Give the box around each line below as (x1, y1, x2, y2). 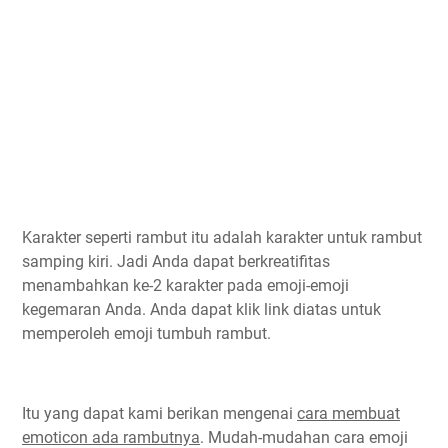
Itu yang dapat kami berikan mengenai (22, 404, 297, 424)
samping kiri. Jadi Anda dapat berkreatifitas (22, 252, 330, 272)
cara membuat (297, 404, 400, 424)
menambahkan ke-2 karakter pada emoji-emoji (22, 276, 349, 296)
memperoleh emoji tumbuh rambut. (22, 324, 271, 344)
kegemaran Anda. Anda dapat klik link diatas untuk (22, 300, 381, 320)
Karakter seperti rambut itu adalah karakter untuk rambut (22, 228, 422, 248)
